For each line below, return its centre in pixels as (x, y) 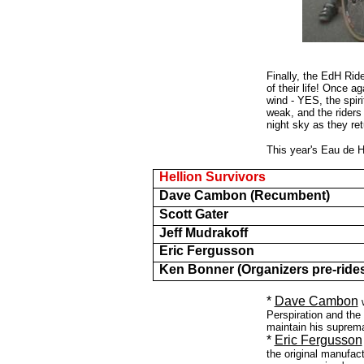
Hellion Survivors (212, 177)
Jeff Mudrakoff (203, 233)
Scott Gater (193, 214)
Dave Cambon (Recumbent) (244, 195)
